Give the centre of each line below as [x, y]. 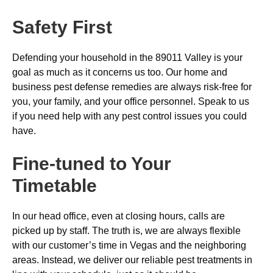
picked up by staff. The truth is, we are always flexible [126, 231]
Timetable [55, 186]
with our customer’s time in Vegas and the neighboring [129, 245]
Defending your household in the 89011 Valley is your [127, 58]
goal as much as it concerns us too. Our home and [120, 72]
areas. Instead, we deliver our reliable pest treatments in [132, 260]
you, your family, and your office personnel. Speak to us [131, 101]
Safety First [62, 27]
